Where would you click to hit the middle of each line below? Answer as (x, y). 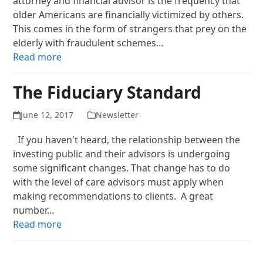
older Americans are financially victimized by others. (130, 15)
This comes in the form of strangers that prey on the (130, 29)
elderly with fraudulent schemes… (89, 43)
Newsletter (117, 115)
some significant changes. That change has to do (122, 168)
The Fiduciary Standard (107, 92)
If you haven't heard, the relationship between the (127, 140)
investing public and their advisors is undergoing (122, 154)
